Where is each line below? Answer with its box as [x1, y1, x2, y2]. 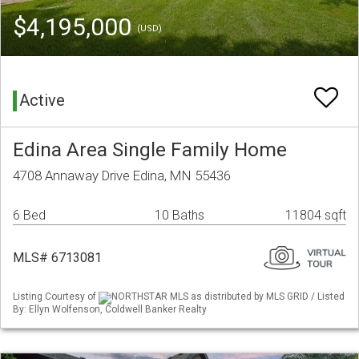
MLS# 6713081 [13, 250, 102, 266]
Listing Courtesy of [13, 291, 99, 303]
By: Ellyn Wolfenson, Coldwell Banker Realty [13, 303, 207, 315]
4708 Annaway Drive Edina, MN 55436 [13, 167, 231, 184]
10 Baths [154, 208, 204, 224]
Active [19, 91, 65, 111]
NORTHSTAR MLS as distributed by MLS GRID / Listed [111, 291, 345, 303]
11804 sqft [285, 208, 346, 224]
